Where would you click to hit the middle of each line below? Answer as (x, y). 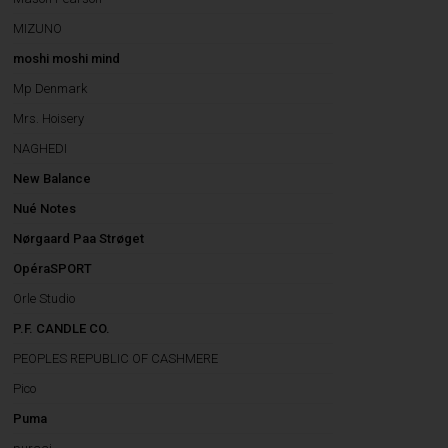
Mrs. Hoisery (49, 118)
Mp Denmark (50, 88)
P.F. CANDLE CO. (62, 328)
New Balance (52, 178)
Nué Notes (45, 208)
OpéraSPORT (53, 268)
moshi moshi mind (67, 58)
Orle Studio (44, 298)
